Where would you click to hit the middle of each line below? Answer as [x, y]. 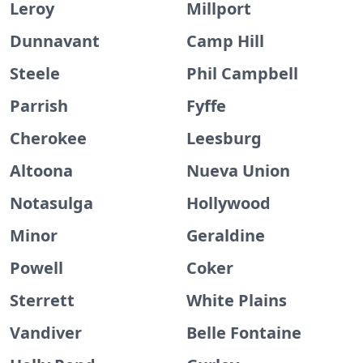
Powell [36, 268]
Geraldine [226, 235]
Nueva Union [238, 171]
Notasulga [51, 203]
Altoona [41, 171]
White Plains [237, 300]
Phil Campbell [242, 73]
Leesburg [224, 138]
